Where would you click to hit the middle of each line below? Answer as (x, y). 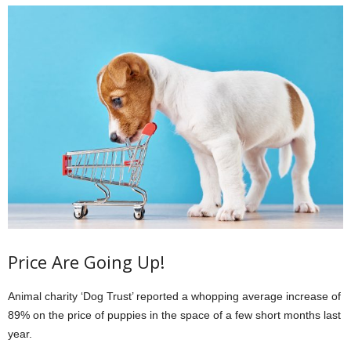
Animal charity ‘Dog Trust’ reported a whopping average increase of (174, 297)
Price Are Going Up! (86, 262)
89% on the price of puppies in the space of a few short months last (174, 315)
